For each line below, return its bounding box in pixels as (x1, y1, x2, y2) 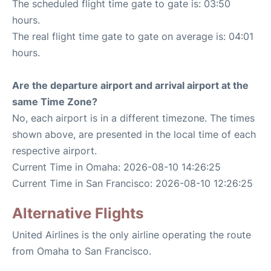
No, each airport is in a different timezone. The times (12, 112, 255, 125)
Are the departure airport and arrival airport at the (12, 79, 249, 92)
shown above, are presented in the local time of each (12, 128, 256, 141)
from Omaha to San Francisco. (12, 245, 151, 258)
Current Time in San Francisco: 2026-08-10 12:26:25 (12, 177, 253, 190)
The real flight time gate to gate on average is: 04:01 (12, 30, 253, 43)
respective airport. (12, 145, 97, 157)
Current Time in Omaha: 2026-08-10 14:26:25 (12, 161, 221, 174)
